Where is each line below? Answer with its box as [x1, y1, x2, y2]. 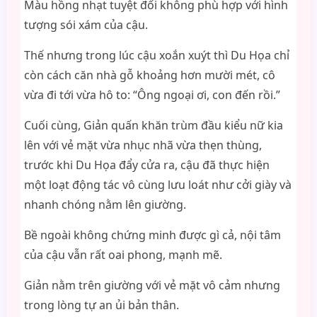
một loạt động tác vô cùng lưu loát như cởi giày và [23, 177, 292, 192]
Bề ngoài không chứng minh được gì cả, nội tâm [23, 227, 281, 243]
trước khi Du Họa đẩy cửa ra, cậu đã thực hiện [23, 157, 270, 173]
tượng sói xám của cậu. [23, 17, 148, 33]
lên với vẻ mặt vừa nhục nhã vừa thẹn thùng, [23, 137, 262, 153]
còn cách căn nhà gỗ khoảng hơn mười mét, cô [23, 67, 275, 83]
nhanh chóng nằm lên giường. [23, 197, 186, 212]
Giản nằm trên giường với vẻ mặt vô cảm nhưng [23, 277, 280, 293]
